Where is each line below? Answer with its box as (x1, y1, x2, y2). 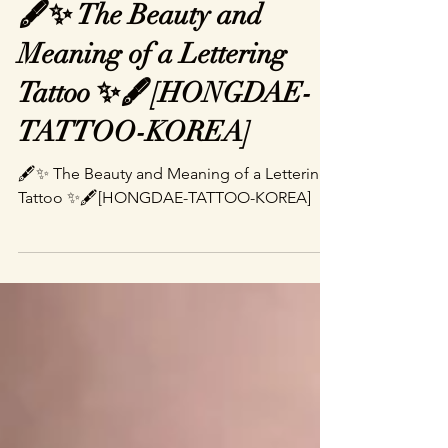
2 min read (143, 35, 199, 50)
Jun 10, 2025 (60, 35, 125, 50)
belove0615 (60, 18, 121, 33)
